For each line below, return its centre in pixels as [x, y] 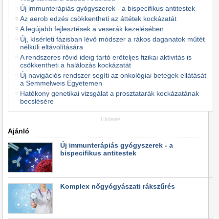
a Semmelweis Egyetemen [61, 83]
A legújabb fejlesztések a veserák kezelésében [92, 29]
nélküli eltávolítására [52, 47]
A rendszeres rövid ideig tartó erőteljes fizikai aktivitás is [106, 57]
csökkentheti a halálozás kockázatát [76, 65]
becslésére [37, 101]
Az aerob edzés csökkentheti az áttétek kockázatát [98, 18]
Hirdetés [110, 119]
